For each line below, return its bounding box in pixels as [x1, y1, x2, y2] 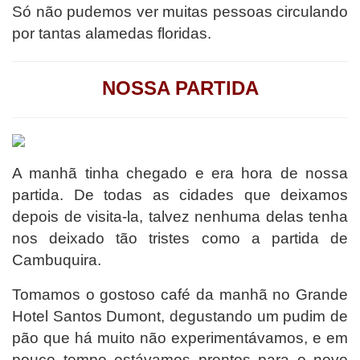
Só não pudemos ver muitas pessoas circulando [12, 2, 348, 20]
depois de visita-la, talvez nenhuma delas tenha [12, 207, 348, 225]
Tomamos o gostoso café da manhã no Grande [12, 285, 348, 303]
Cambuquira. [12, 251, 101, 268]
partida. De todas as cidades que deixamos [12, 186, 348, 203]
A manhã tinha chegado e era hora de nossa [12, 164, 348, 182]
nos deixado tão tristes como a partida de [12, 229, 348, 247]
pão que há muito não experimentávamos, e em [12, 329, 348, 346]
